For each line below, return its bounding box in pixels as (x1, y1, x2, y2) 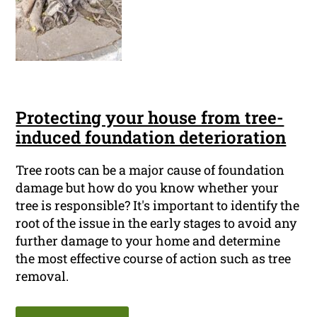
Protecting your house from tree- (16, 106, 284, 129)
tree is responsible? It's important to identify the (16, 197, 300, 214)
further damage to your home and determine (16, 232, 281, 250)
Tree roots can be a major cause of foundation (16, 161, 285, 179)
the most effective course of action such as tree (16, 250, 292, 267)
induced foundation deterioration (16, 126, 287, 149)
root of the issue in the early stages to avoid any (16, 214, 297, 232)
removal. (16, 267, 69, 285)
